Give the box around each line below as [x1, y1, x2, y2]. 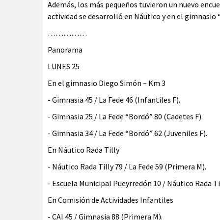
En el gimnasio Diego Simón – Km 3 [48, 78, 165, 88]
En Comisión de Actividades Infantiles [48, 195, 173, 205]
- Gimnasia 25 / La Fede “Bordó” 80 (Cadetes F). [48, 111, 203, 121]
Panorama [48, 45, 82, 55]
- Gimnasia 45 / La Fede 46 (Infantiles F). [48, 95, 180, 105]
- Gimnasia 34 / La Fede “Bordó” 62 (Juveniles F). [48, 128, 207, 138]
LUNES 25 [48, 61, 80, 71]
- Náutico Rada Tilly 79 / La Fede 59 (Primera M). [48, 162, 206, 171]
